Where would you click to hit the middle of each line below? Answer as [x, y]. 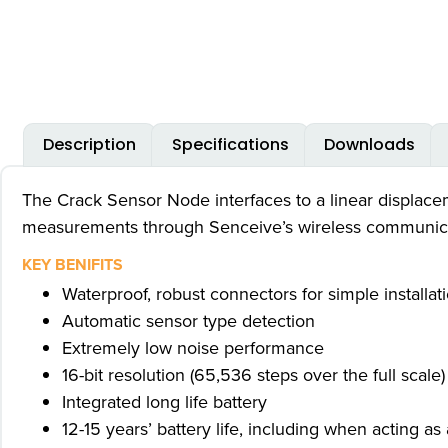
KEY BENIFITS [72, 264]
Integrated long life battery [164, 401]
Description [90, 144]
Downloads [369, 144]
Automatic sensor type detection [188, 320]
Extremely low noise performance [193, 347]
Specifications [230, 144]
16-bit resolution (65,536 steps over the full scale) [253, 374]
